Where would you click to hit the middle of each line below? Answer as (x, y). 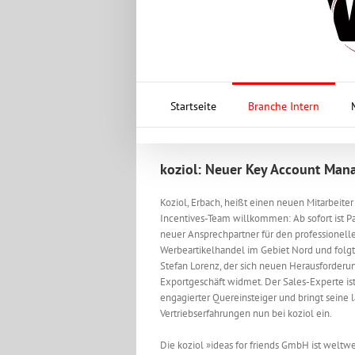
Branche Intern (283, 106)
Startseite (193, 106)
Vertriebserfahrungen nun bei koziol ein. (246, 313)
